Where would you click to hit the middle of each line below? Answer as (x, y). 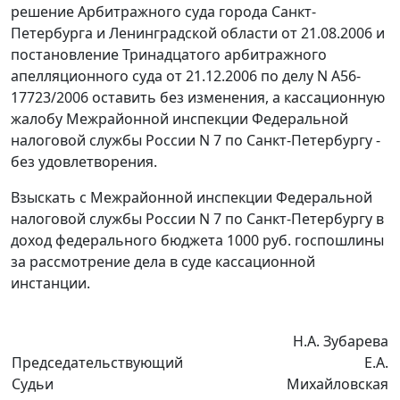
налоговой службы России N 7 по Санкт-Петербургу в (197, 219)
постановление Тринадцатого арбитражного (169, 55)
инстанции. (50, 283)
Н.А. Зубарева (341, 342)
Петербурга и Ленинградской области (146, 33)
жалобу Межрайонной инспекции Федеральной (179, 119)
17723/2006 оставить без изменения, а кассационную (198, 98)
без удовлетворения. (84, 162)
